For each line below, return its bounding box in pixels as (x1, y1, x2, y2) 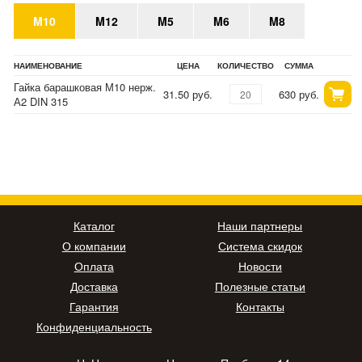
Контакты (235, 297, 284, 314)
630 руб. (279, 86, 319, 102)
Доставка (69, 277, 118, 294)
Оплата (74, 257, 114, 274)
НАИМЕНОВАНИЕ (14, 58, 82, 71)
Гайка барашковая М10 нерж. (14, 78, 156, 95)
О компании (61, 237, 126, 254)
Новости (238, 257, 282, 274)
